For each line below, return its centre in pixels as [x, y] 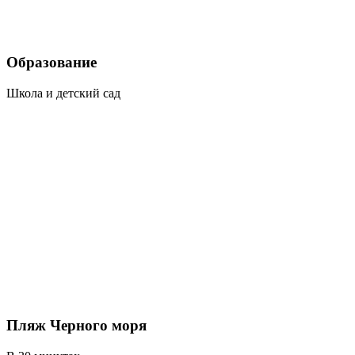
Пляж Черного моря [76, 326]
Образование [52, 63]
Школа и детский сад [63, 93]
